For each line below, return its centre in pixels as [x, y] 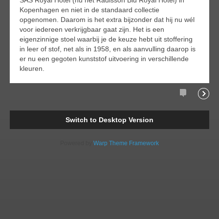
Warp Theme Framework [126, 143]
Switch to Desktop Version [109, 120]
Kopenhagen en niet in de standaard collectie [89, 10]
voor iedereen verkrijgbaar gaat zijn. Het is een [92, 29]
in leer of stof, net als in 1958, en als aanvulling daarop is [108, 49]
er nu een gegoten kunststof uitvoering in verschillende [104, 58]
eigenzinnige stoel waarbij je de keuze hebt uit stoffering [106, 39]
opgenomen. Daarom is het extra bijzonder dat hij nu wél [107, 19]
